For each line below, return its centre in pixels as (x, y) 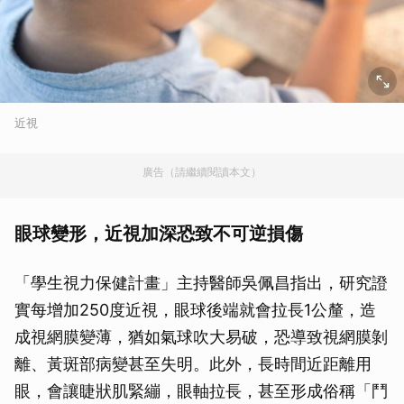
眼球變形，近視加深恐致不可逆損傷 (159, 234)
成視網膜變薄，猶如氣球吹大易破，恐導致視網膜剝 (201, 337)
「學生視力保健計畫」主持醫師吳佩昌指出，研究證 (201, 283)
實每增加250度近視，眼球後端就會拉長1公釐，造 (195, 310)
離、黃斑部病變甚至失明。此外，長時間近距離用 (193, 364)
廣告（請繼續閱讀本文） (202, 172)
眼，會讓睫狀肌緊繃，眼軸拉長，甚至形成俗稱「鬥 (201, 391)
